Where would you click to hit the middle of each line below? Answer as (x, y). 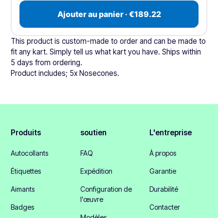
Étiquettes (26, 171)
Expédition (96, 171)
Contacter (165, 207)
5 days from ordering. (47, 63)
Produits (26, 133)
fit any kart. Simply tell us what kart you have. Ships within (106, 52)
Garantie (163, 171)
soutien (93, 133)
